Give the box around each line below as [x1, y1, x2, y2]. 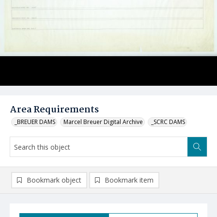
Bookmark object [27, 175, 81, 185]
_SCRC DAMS [151, 118, 185, 126]
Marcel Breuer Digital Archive [63, 118, 143, 126]
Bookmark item [105, 175, 154, 185]
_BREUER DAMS [15, 118, 55, 126]
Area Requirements [10, 103, 99, 117]
